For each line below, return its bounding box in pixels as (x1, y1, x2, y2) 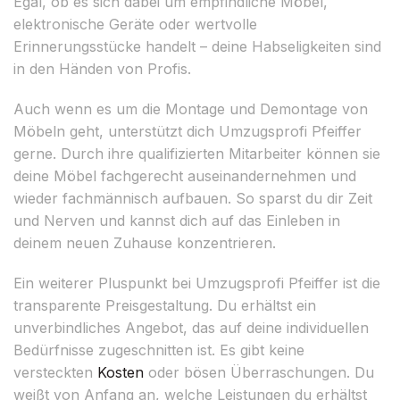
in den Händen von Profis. (13, 59, 191, 78)
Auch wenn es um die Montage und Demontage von (13, 99, 368, 118)
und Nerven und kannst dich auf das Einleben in (13, 211, 340, 229)
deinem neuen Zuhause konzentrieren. (13, 233, 276, 252)
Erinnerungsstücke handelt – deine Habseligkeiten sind (13, 37, 381, 55)
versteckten (13, 362, 97, 381)
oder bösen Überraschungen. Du (144, 362, 374, 381)
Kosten (97, 362, 144, 381)
